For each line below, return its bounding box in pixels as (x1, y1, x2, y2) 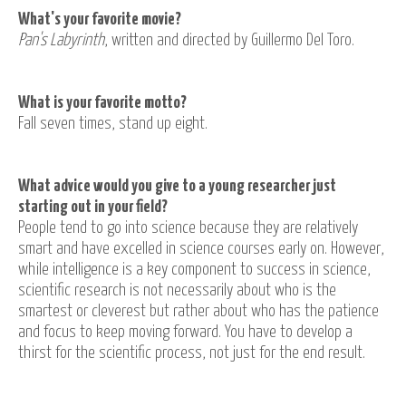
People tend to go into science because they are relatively (18, 219, 358, 237)
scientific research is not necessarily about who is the (18, 282, 336, 299)
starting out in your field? (18, 198, 168, 216)
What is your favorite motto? (18, 94, 187, 111)
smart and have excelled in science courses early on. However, (18, 240, 384, 257)
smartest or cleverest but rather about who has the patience (18, 303, 379, 320)
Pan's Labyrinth (18, 32, 104, 49)
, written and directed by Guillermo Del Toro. (104, 32, 358, 49)
